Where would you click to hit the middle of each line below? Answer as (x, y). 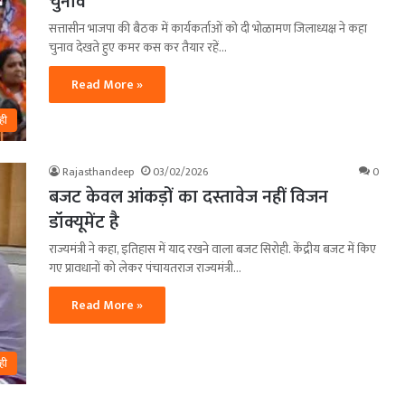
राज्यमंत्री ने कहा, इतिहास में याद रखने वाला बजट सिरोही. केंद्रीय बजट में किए (212, 249)
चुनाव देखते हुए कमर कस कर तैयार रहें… (138, 47)
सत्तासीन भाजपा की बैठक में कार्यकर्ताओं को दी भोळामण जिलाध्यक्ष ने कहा (208, 28)
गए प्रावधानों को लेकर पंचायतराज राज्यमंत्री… (145, 268)
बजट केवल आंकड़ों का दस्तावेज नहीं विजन (188, 197)
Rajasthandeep (98, 171)
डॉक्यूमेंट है (84, 222)
